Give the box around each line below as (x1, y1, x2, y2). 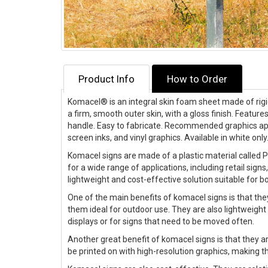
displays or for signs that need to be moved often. (68, 217, 254, 227)
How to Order (167, 73, 227, 86)
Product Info (78, 73, 135, 86)
